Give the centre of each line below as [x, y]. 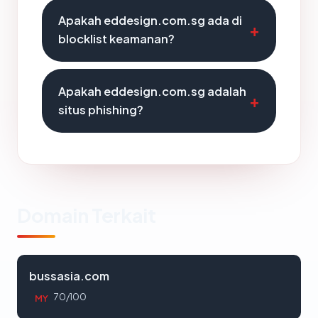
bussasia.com [69, 276]
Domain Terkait [87, 215]
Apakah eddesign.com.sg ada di [150, 20]
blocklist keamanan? [116, 39]
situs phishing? [101, 110]
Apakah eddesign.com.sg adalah [152, 91]
